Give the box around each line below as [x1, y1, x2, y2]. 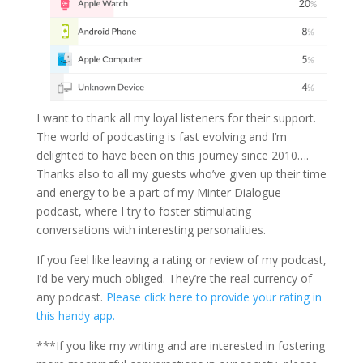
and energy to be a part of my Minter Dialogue [36, 184, 281, 200]
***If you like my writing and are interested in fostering [36, 337, 325, 353]
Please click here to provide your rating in [105, 288, 322, 305]
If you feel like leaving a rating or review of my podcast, [36, 251, 327, 267]
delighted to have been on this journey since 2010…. [36, 147, 309, 163]
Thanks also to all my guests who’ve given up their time [36, 165, 327, 181]
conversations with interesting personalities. [36, 221, 266, 237]
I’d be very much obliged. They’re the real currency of [36, 270, 312, 286]
